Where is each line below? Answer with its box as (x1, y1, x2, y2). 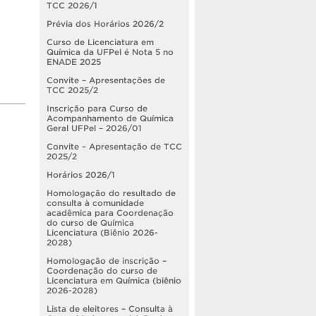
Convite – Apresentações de (47, 75, 165, 85)
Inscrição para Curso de (47, 103, 147, 113)
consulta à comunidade (47, 197, 144, 207)
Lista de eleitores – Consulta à (47, 303, 173, 313)
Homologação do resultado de (47, 188, 176, 197)
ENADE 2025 (47, 56, 101, 66)
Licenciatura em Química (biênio (47, 275, 181, 285)
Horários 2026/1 (47, 169, 115, 179)
